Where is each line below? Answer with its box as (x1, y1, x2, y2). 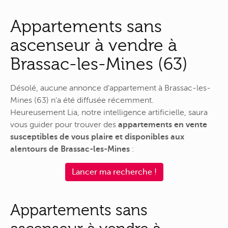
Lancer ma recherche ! (71, 167, 157, 177)
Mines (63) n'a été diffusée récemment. (10, 95, 154, 105)
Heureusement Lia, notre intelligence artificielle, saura (10, 107, 208, 117)
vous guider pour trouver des (10, 120, 118, 129)
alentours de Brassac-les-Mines (10, 144, 130, 154)
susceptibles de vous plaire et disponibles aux (10, 132, 184, 141)
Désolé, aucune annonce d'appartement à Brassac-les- (10, 83, 211, 93)
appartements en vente (118, 120, 207, 129)
